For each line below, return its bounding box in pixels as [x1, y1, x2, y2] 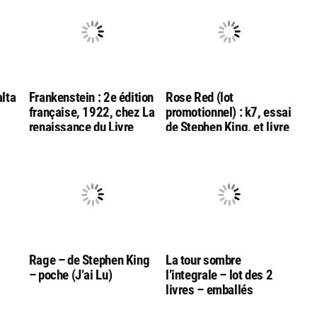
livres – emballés [165, 281, 253, 298]
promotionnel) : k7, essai [165, 103, 292, 120]
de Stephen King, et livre [165, 118, 289, 135]
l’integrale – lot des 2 [165, 266, 273, 283]
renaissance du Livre [28, 118, 134, 135]
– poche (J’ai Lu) [28, 266, 113, 283]
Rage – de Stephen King [28, 251, 150, 268]
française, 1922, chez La [28, 103, 155, 120]
